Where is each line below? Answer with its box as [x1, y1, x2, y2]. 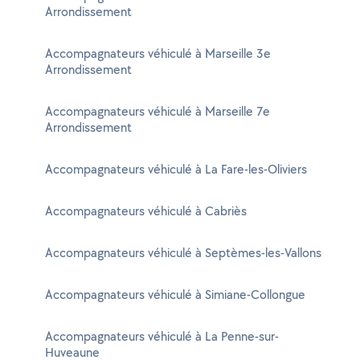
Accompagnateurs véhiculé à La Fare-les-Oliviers [45, 161, 307, 178]
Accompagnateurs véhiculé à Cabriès [45, 202, 247, 219]
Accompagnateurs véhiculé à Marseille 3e [45, 45, 271, 62]
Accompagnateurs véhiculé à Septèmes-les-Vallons [45, 244, 321, 261]
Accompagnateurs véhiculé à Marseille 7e [45, 103, 270, 120]
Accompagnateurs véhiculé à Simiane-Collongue [45, 286, 305, 303]
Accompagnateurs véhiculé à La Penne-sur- [45, 328, 279, 345]
